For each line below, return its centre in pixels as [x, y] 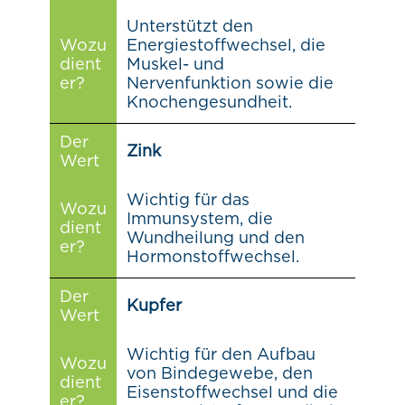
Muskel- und [175, 65]
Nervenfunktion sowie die [230, 84]
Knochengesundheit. [209, 103]
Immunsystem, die [199, 219]
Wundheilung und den [215, 238]
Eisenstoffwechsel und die [232, 393]
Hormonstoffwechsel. [212, 257]
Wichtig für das [188, 200]
